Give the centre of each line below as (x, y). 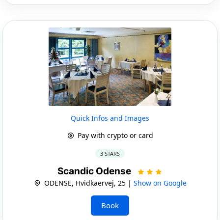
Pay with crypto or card (114, 135)
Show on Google (160, 183)
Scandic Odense (95, 171)
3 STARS (110, 153)
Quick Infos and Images (110, 118)
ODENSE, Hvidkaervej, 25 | (88, 183)
